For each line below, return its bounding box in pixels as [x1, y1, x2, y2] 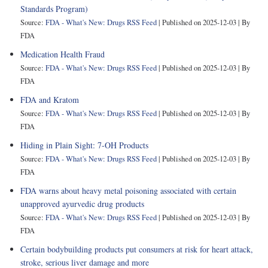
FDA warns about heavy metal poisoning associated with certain [20, 184, 236, 196]
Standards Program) [20, 2, 88, 14]
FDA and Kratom [20, 93, 79, 105]
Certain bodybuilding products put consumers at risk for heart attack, [20, 243, 253, 255]
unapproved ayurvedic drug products [20, 197, 144, 209]
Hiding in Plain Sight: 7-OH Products [20, 139, 148, 151]
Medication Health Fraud [20, 48, 105, 60]
